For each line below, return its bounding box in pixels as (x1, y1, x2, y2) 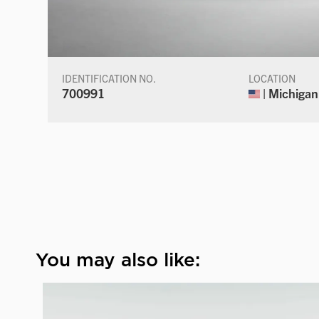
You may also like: (36, 248, 200, 271)
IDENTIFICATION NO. (62, 71, 157, 85)
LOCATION (249, 71, 296, 85)
